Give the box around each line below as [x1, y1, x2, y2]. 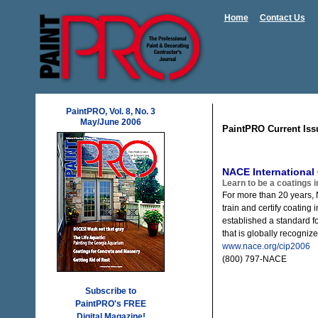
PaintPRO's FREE [75, 299, 146, 309]
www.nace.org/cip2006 [222, 241, 310, 252]
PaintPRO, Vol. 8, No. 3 [66, 106, 155, 116]
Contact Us [259, 13, 305, 23]
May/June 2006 [80, 117, 141, 127]
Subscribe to [85, 286, 136, 296]
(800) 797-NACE [222, 254, 287, 265]
